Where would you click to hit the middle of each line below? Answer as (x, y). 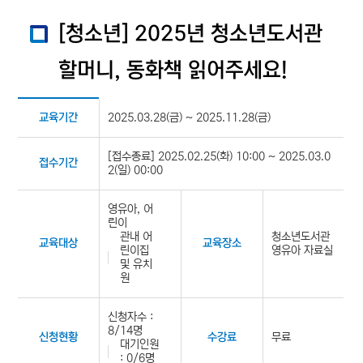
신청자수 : (131, 317)
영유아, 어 (131, 209)
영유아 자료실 (303, 250)
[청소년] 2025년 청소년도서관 (191, 34)
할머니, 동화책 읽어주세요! (173, 70)
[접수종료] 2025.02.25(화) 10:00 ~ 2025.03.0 (220, 156)
